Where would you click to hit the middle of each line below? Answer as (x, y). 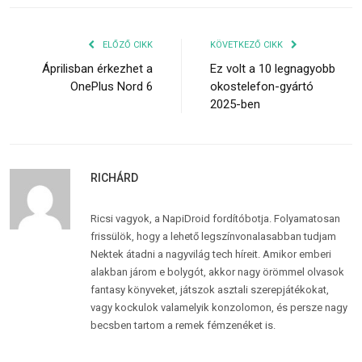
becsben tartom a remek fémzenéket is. (183, 325)
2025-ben (235, 104)
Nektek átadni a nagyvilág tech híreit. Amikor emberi (211, 254)
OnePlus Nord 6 (112, 86)
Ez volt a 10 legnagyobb (273, 68)
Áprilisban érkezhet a (97, 68)
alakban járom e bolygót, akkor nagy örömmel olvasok (217, 271)
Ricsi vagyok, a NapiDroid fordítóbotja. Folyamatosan (215, 218)
